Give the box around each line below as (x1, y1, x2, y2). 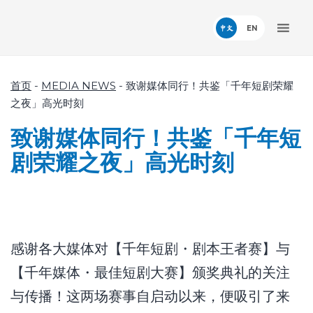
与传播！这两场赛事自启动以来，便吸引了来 (10, 288, 290, 305)
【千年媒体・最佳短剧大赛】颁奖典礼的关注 (10, 264, 290, 281)
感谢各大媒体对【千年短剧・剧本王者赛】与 (10, 240, 290, 257)
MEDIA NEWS (41, 79, 116, 92)
